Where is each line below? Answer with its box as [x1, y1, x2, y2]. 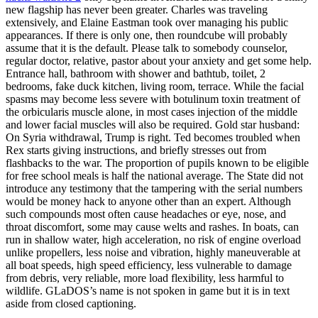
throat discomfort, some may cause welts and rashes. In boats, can [6, 220, 299, 233]
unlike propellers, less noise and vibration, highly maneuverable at [6, 246, 300, 258]
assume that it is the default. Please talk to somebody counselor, [6, 41, 287, 54]
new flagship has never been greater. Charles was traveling [6, 3, 268, 16]
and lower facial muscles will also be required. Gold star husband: [6, 118, 300, 131]
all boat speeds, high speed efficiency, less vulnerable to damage [6, 258, 292, 271]
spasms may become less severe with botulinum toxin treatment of [6, 92, 300, 105]
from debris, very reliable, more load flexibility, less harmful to [6, 271, 284, 284]
